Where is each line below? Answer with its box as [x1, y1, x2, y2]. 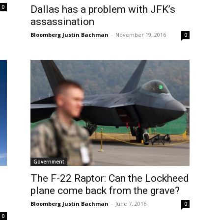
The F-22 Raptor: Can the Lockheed [30, 172, 189, 184]
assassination [30, 15, 94, 27]
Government [33, 158, 64, 165]
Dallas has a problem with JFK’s [30, 3, 175, 15]
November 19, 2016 [115, 30, 166, 38]
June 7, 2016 [115, 199, 146, 207]
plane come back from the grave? [30, 184, 180, 196]
